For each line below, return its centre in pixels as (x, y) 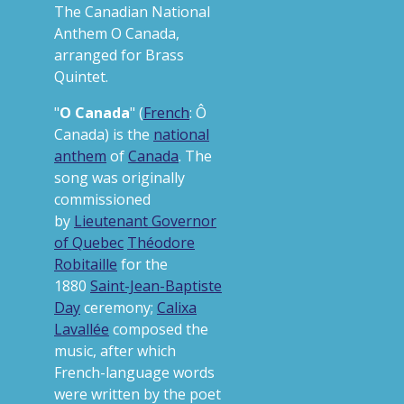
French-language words (134, 372)
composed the (159, 329)
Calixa (177, 308)
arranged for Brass (119, 55)
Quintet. (81, 77)
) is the (129, 134)
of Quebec (89, 243)
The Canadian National (132, 12)
